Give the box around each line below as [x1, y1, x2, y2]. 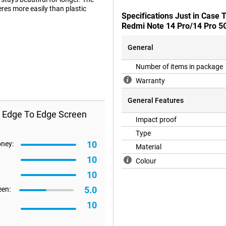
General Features [128, 96, 184, 105]
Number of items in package [136, 63, 223, 71]
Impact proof [136, 116, 177, 124]
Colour [136, 157, 156, 165]
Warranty [136, 77, 165, 85]
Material [136, 143, 161, 151]
